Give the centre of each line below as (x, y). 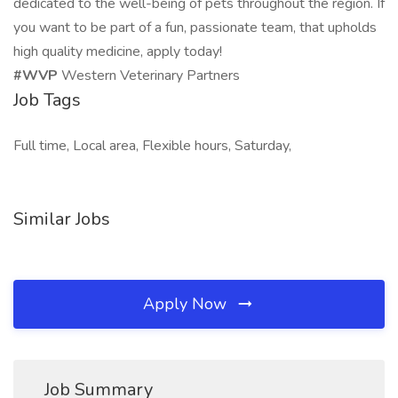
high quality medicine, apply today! (118, 52)
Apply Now (187, 304)
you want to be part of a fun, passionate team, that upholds (195, 28)
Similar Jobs (62, 219)
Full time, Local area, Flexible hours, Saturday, (152, 146)
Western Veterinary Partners (151, 76)
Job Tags (47, 100)
